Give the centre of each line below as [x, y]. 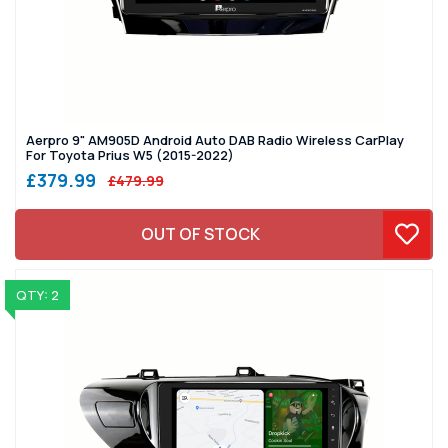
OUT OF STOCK [201, 234]
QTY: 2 [37, 294]
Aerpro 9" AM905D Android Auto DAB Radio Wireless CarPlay [215, 139]
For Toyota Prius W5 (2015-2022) [130, 154]
